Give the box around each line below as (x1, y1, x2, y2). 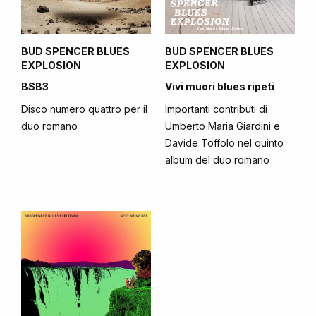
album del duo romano (165, 154, 269, 166)
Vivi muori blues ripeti (165, 80, 274, 93)
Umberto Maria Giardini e (165, 120, 280, 133)
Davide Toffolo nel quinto (165, 137, 284, 150)
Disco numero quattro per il (21, 103, 147, 116)
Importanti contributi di (165, 103, 267, 116)
